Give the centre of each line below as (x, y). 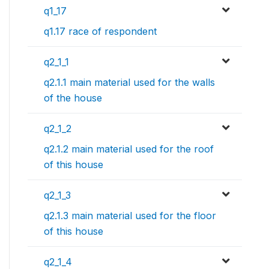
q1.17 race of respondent (100, 32)
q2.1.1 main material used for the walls (129, 83)
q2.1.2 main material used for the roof (129, 149)
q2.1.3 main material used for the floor (130, 216)
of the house (73, 98)
